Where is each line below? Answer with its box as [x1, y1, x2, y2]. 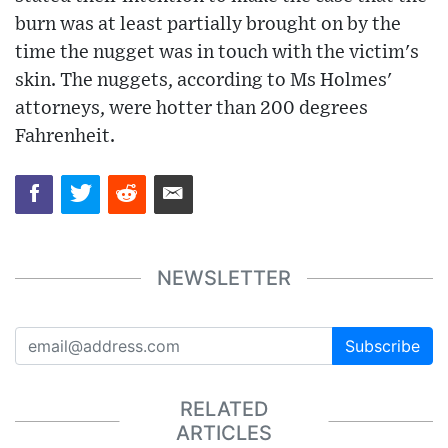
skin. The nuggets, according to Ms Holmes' [15, 71, 392, 91]
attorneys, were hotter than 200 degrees [15, 99, 368, 119]
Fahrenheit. [15, 127, 115, 147]
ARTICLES [176, 421, 272, 446]
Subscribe [345, 335, 420, 356]
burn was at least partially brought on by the [15, 15, 401, 35]
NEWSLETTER [157, 266, 291, 291]
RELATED [180, 397, 268, 422]
